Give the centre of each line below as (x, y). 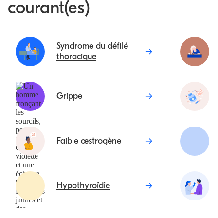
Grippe (69, 96)
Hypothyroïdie (83, 186)
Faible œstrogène (89, 141)
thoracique (76, 57)
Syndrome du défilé (92, 46)
